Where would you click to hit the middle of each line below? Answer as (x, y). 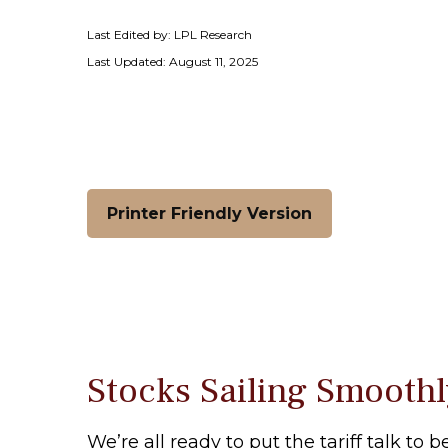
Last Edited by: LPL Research (169, 34)
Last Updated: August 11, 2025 (172, 61)
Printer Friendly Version (209, 213)
